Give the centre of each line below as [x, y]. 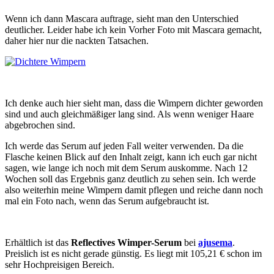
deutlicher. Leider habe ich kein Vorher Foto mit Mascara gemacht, [133, 29]
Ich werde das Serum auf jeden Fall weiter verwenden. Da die [124, 146]
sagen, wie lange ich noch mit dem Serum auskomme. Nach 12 [126, 168]
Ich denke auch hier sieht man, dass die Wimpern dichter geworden [134, 103]
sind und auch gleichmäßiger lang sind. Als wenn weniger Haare [129, 114]
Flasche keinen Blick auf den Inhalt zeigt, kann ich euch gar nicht [131, 157]
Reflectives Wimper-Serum [126, 242]
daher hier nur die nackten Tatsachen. [77, 40]
